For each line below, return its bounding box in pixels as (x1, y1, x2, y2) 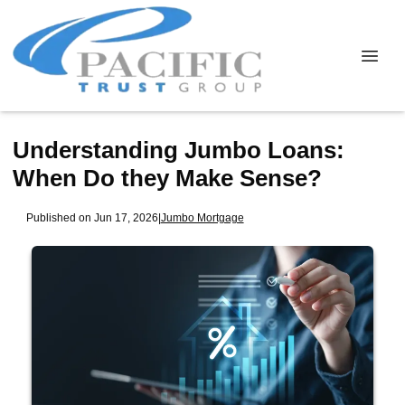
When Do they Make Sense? (13, 165, 322, 192)
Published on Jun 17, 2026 (25, 211, 158, 223)
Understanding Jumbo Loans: (13, 137, 344, 164)
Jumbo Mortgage (160, 211, 244, 223)
